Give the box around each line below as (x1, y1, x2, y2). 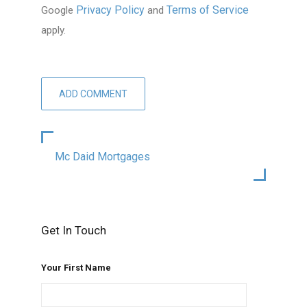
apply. (40, 24, 66, 37)
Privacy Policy (75, 3, 145, 17)
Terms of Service (166, 3, 249, 17)
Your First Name (40, 262, 111, 273)
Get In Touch (40, 223, 106, 238)
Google (40, 4, 76, 17)
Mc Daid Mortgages (54, 150, 150, 164)
